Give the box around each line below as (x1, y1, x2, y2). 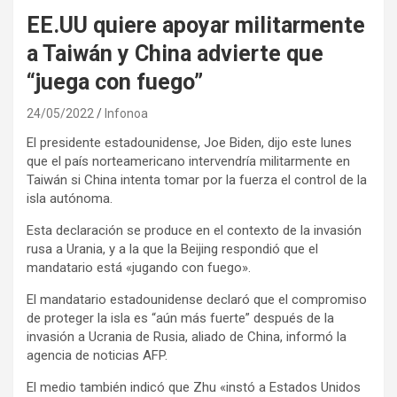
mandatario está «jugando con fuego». (27, 259, 251, 276)
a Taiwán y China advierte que (27, 40, 323, 66)
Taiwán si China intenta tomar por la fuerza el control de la (27, 171, 367, 188)
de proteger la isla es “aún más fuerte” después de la (27, 309, 334, 326)
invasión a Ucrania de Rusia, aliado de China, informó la (27, 328, 346, 345)
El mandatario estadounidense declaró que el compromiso (27, 291, 367, 307)
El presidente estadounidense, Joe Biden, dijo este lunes (27, 134, 352, 151)
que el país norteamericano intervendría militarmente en (27, 152, 350, 169)
